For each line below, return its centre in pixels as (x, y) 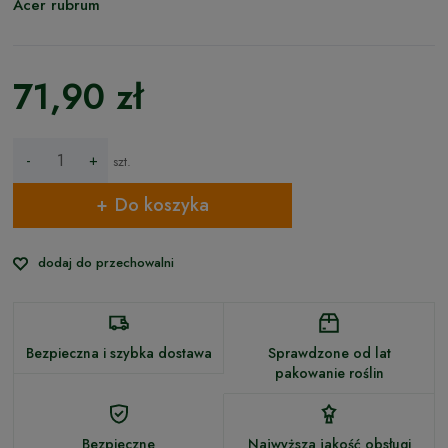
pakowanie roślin (329, 372)
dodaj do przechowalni (106, 262)
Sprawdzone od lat (329, 352)
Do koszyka (161, 205)
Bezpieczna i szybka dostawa (118, 352)
